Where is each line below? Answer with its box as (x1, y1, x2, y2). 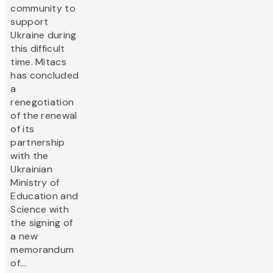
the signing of (10, 216, 73, 230)
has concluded (10, 69, 79, 82)
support (10, 15, 49, 29)
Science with (10, 203, 69, 216)
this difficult (10, 42, 65, 55)
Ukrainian (10, 163, 53, 176)
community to (10, 2, 76, 15)
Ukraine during (10, 29, 77, 42)
